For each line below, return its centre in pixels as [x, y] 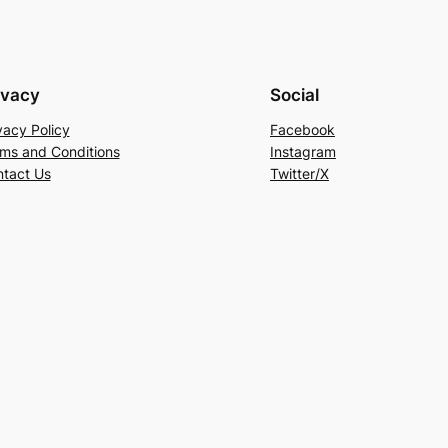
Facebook [302, 130]
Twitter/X [299, 174]
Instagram [303, 152]
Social [294, 95]
